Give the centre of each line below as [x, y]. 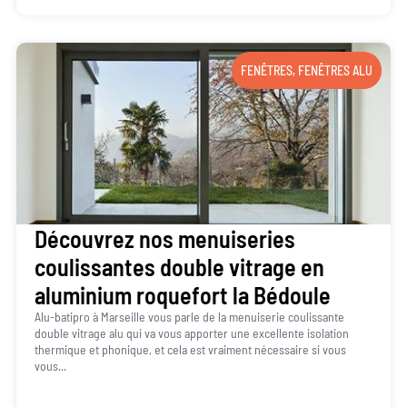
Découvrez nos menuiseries [164, 238]
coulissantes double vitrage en [179, 266]
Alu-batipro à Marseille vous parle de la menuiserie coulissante [189, 316]
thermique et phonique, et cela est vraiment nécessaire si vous [190, 349]
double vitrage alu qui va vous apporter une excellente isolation [191, 333]
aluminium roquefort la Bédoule [182, 294]
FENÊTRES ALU [336, 70]
